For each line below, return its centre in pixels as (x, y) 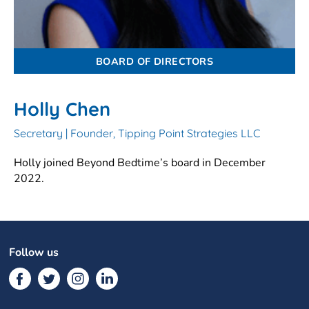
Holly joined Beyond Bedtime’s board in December (140, 162)
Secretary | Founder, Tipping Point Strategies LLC (137, 133)
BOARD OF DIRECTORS (154, 61)
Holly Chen (62, 109)
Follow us (34, 252)
